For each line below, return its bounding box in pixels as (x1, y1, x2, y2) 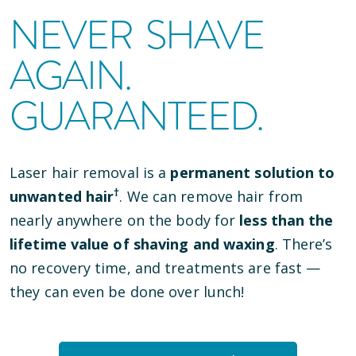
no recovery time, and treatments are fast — (10, 258, 321, 277)
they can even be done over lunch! (10, 282, 245, 301)
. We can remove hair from (119, 187, 303, 206)
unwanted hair (10, 187, 114, 206)
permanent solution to (170, 163, 335, 182)
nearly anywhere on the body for (10, 211, 236, 230)
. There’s (274, 234, 333, 253)
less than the (239, 211, 334, 230)
